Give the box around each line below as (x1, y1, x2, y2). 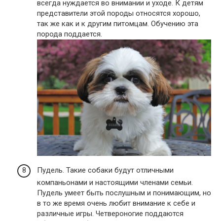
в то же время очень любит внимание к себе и (37, 198, 195, 208)
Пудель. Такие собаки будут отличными (37, 165, 174, 175)
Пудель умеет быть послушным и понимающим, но (37, 188, 211, 197)
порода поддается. (37, 30, 102, 39)
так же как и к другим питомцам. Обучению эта (37, 19, 198, 29)
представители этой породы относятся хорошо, (37, 9, 200, 18)
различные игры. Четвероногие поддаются (37, 209, 184, 218)
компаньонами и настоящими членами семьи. (37, 178, 193, 187)
